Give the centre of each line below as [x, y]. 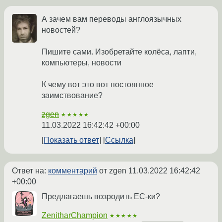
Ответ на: [30, 171]
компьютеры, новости [82, 63]
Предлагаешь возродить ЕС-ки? [101, 197]
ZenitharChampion [75, 216]
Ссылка [119, 140]
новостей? [61, 30]
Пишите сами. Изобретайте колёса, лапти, [119, 52]
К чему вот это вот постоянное [98, 85]
